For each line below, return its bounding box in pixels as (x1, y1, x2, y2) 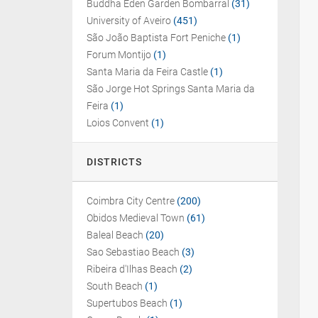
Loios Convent (87, 117, 149, 128)
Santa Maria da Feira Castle (87, 66, 208, 77)
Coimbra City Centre (87, 195, 175, 207)
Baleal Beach (87, 229, 143, 241)
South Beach (87, 280, 143, 292)
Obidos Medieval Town (87, 212, 185, 224)
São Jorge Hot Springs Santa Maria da (87, 83, 255, 94)
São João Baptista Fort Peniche (87, 32, 226, 43)
